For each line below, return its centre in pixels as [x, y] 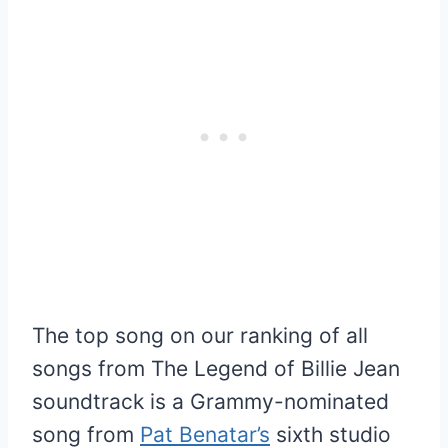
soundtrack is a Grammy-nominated [210, 401]
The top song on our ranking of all [200, 335]
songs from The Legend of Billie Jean [216, 368]
